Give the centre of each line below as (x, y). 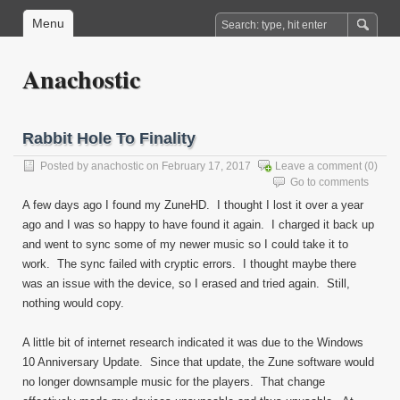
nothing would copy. (73, 303)
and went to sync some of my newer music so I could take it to (185, 244)
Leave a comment (318, 166)
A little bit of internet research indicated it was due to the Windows (193, 342)
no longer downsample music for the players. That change (174, 382)
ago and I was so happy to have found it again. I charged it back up (198, 225)
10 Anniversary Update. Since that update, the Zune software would (198, 362)
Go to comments (329, 182)
